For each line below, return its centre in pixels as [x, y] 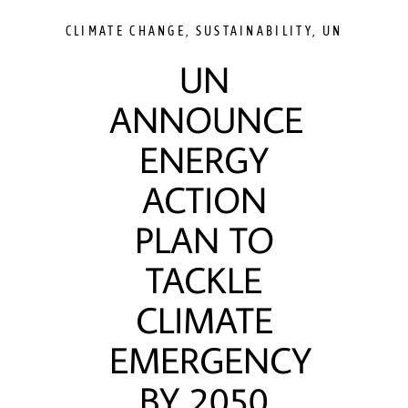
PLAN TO [204, 240]
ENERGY [204, 159]
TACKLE [204, 280]
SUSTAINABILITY [254, 31]
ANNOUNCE [206, 119]
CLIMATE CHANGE [126, 31]
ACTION [204, 199]
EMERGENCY [210, 360]
